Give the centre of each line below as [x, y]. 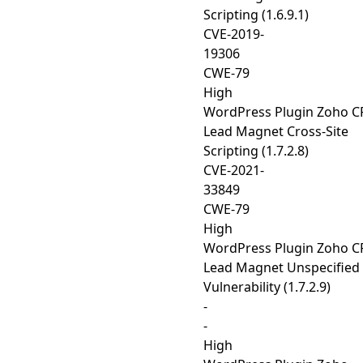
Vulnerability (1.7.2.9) [267, 287]
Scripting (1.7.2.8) [256, 151]
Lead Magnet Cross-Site [276, 131]
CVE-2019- [234, 34]
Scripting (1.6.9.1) [256, 15]
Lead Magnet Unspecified [282, 267]
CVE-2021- [234, 170]
